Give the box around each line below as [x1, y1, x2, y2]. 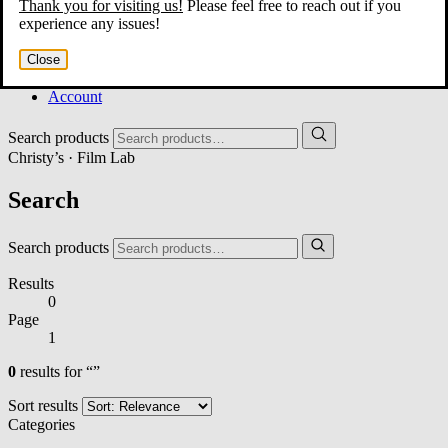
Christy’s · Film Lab [8, 149, 135, 166]
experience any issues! [19, 14, 160, 32]
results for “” [16, 362, 100, 380]
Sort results [8, 396, 78, 414]
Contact [48, 70, 97, 87]
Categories [8, 415, 75, 433]
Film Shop [48, 52, 114, 69]
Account [48, 88, 102, 105]
